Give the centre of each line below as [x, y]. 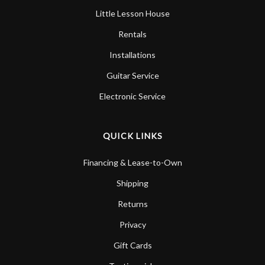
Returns [132, 203]
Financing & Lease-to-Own [132, 162]
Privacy [132, 224]
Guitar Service [132, 75]
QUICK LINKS [132, 135]
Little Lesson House [132, 13]
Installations [132, 54]
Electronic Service [132, 96]
